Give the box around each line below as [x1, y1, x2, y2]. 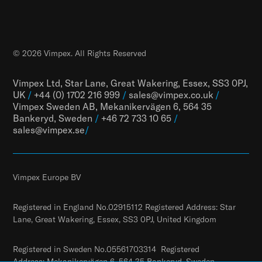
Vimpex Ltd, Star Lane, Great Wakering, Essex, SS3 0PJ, [13, 77, 249, 89]
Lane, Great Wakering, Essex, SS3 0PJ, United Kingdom [13, 214, 217, 225]
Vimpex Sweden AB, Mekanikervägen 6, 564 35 [13, 101, 212, 112]
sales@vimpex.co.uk [129, 89, 213, 101]
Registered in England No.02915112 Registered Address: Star [13, 202, 236, 213]
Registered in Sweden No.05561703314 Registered [13, 244, 200, 255]
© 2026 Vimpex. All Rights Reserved [13, 48, 147, 59]
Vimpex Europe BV [13, 172, 84, 183]
